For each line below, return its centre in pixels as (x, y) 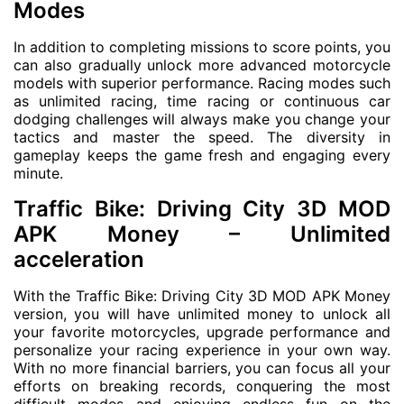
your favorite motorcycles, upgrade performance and (202, 331)
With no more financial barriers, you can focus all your (202, 367)
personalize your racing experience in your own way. (202, 349)
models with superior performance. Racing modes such (202, 83)
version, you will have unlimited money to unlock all (202, 313)
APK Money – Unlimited (202, 234)
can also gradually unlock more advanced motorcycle (202, 64)
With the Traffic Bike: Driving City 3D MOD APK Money (202, 295)
